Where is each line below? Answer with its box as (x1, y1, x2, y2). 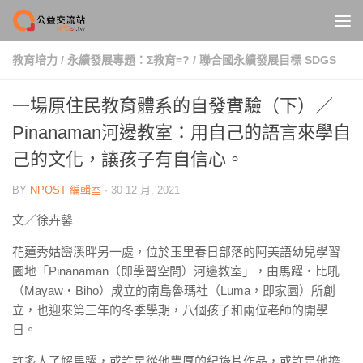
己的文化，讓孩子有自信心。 (12, 149, 244, 169)
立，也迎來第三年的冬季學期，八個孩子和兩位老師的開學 (12, 303, 328, 317)
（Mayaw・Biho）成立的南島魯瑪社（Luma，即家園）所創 (12, 284, 335, 297)
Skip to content (22, 15, 115, 29)
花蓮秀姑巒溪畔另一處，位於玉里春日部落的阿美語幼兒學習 (12, 245, 340, 258)
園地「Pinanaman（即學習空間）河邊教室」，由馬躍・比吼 (12, 264, 340, 278)
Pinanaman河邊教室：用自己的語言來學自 (12, 122, 351, 143)
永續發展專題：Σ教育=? (67, 53, 190, 66)
